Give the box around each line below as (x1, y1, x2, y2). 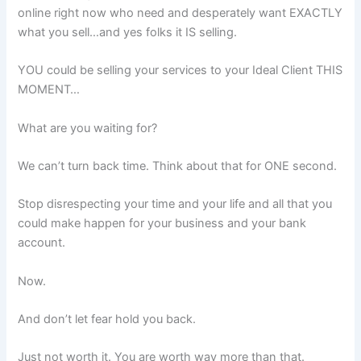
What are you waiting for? (18, 120, 158, 135)
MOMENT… (18, 82, 81, 98)
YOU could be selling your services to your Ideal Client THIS (18, 63, 343, 78)
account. (18, 235, 66, 251)
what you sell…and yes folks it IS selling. (18, 24, 238, 39)
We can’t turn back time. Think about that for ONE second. (18, 158, 338, 173)
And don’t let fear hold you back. (18, 311, 197, 326)
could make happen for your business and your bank (18, 216, 307, 231)
